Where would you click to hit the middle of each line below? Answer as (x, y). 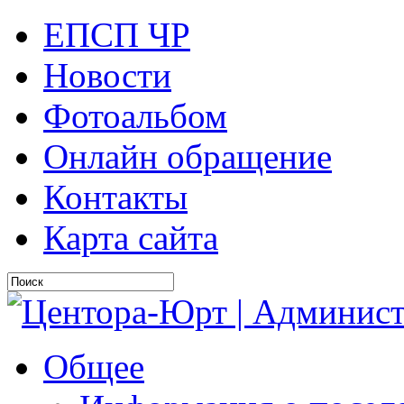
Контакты (115, 197)
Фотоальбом (135, 116)
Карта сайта (131, 238)
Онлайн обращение (188, 156)
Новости (107, 75)
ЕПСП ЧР (117, 35)
